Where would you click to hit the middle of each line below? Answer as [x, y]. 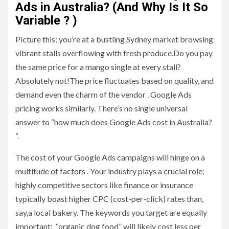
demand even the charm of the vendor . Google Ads [104, 95]
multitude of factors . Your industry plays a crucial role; [110, 171]
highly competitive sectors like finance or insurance [104, 185]
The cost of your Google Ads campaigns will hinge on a [110, 157]
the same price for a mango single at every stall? [98, 67]
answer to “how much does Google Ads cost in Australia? [114, 122]
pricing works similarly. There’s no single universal [101, 108]
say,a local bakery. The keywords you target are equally [111, 213]
